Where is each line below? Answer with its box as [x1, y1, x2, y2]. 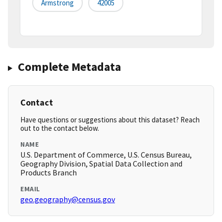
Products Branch [20, 167, 77, 178]
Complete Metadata [17, 59, 121, 75]
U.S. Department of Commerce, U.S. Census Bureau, [20, 150, 192, 160]
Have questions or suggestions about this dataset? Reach [20, 115, 200, 125]
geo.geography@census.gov [20, 194, 115, 205]
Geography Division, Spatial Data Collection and [20, 159, 182, 169]
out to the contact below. [20, 123, 99, 133]
